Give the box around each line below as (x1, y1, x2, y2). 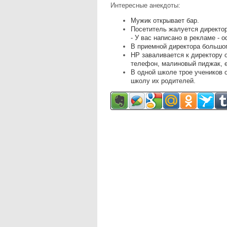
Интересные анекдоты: (110, 2, 180, 10)
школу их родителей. (131, 77, 196, 85)
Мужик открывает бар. (131, 16, 199, 24)
